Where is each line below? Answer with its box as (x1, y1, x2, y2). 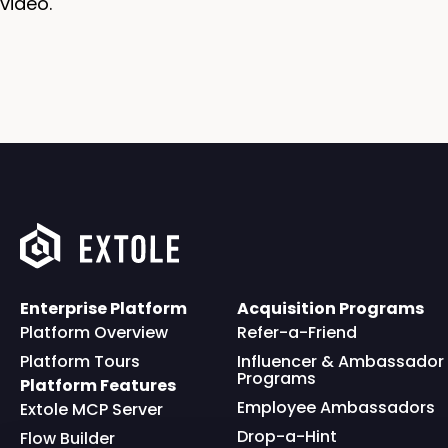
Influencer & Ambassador (237, 350, 445, 374)
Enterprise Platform (20, 297, 187, 321)
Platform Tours (20, 350, 140, 374)
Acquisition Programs (237, 297, 425, 321)
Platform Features (20, 374, 176, 398)
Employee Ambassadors (237, 396, 436, 420)
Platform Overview (20, 321, 168, 345)
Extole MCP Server (20, 398, 163, 422)
